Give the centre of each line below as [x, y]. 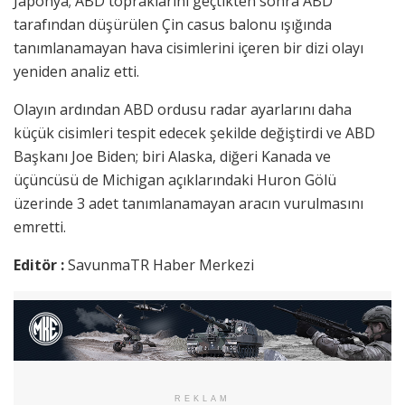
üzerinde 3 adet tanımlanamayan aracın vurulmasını [188, 203]
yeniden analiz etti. [76, 71]
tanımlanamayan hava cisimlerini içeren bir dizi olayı [188, 47]
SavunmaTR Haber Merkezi [161, 264]
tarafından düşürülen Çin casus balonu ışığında [173, 24]
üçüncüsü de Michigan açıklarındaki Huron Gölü [175, 179]
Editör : [41, 264]
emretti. [40, 226]
